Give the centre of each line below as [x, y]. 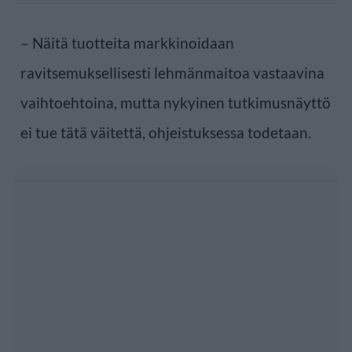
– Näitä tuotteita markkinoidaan [127, 42]
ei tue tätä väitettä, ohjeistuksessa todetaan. [166, 132]
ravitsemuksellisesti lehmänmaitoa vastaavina [172, 72]
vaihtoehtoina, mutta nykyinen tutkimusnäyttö [176, 102]
